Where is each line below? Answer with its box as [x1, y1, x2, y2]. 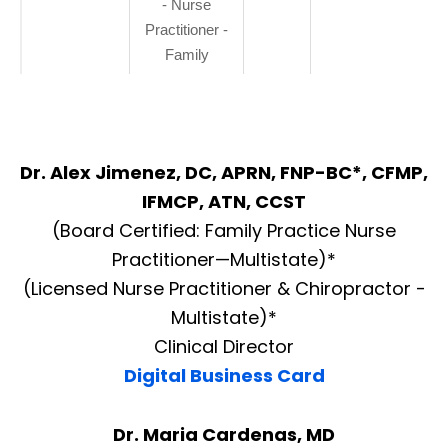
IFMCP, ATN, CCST [142, 188, 306, 214]
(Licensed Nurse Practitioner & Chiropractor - [22, 275, 426, 301]
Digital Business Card [123, 362, 325, 388]
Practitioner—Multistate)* [112, 246, 336, 272]
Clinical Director [154, 333, 294, 359]
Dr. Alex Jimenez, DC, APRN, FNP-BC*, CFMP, [20, 159, 428, 185]
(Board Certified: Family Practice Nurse [52, 217, 396, 243]
